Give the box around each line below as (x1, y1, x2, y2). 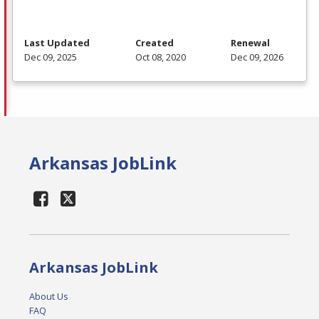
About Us (29, 289, 69, 303)
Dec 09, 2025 (24, 50, 77, 63)
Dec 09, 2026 (231, 50, 283, 63)
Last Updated (24, 36, 90, 49)
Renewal (231, 36, 270, 49)
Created (135, 36, 174, 49)
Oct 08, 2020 (135, 50, 186, 63)
